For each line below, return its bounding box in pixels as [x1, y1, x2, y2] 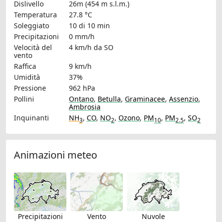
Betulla [98, 94, 121, 104]
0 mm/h [69, 32, 95, 42]
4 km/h [69, 43, 92, 53]
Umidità [14, 72, 40, 82]
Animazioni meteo [14, 148, 97, 162]
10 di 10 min [69, 21, 110, 31]
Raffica [14, 61, 36, 71]
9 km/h [69, 61, 92, 71]
